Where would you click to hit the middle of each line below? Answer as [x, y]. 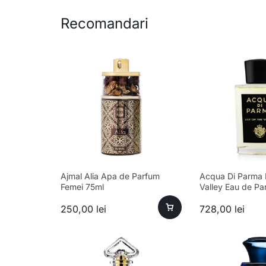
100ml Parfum [226, 198]
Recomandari [104, 24]
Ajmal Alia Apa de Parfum [110, 176]
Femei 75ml [82, 187]
